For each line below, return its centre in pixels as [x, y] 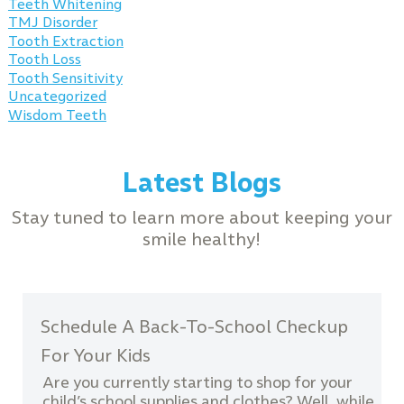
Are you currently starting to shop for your [198, 382]
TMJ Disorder [52, 23]
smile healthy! [202, 239]
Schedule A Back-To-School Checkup [194, 326]
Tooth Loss [44, 60]
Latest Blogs [202, 183]
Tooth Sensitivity [65, 78]
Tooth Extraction [65, 41]
